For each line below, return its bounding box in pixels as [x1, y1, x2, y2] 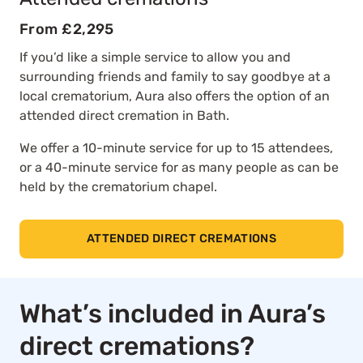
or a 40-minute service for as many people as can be [19, 159, 339, 175]
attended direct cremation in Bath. [19, 107, 229, 123]
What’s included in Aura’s [19, 297, 326, 329]
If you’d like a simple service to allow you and [19, 49, 291, 65]
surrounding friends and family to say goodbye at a [19, 68, 331, 84]
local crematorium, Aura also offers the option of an [19, 88, 330, 104]
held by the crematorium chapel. [19, 178, 217, 194]
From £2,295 [19, 19, 114, 38]
